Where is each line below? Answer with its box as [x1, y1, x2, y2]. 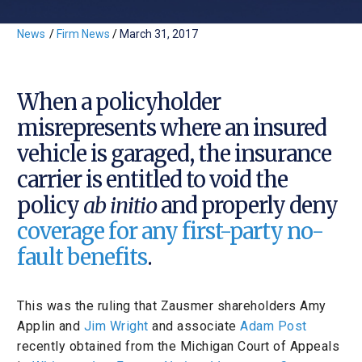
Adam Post [240, 318, 307, 335]
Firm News [57, 27, 112, 40]
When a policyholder [17, 88, 221, 116]
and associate [148, 318, 240, 335]
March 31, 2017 [120, 27, 198, 40]
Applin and [17, 318, 84, 335]
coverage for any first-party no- [17, 217, 323, 245]
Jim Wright [83, 318, 149, 335]
